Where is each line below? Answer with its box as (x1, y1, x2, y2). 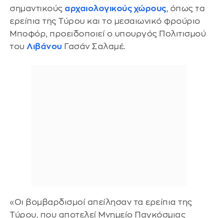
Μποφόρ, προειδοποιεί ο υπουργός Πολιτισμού (10, 30, 206, 38)
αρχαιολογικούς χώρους (65, 4, 166, 13)
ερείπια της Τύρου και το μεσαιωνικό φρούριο (10, 17, 200, 25)
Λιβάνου (27, 42, 62, 51)
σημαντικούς (10, 4, 65, 13)
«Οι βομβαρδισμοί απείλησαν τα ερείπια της (10, 198, 192, 206)
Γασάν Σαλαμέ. (62, 42, 126, 51)
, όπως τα (166, 4, 205, 13)
